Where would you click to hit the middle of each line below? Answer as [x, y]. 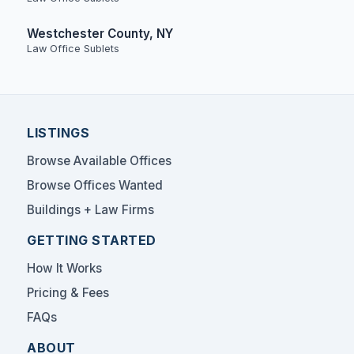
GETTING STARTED [92, 240]
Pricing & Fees [68, 293]
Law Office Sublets [73, 49]
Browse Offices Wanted [95, 185]
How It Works [64, 268]
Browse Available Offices [99, 161]
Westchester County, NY [100, 34]
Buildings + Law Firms [90, 210]
